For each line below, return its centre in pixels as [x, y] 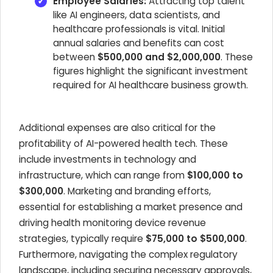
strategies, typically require [82, 239]
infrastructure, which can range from [103, 175]
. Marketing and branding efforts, [137, 191]
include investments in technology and [108, 159]
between [75, 57]
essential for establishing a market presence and [131, 207]
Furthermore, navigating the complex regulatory [128, 254]
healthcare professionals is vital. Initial [139, 29]
